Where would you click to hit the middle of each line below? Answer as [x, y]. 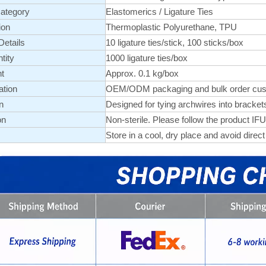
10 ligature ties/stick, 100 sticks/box [175, 42]
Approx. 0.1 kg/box [143, 73]
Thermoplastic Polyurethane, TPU [171, 27]
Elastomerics [132, 12]
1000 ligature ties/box [147, 58]
